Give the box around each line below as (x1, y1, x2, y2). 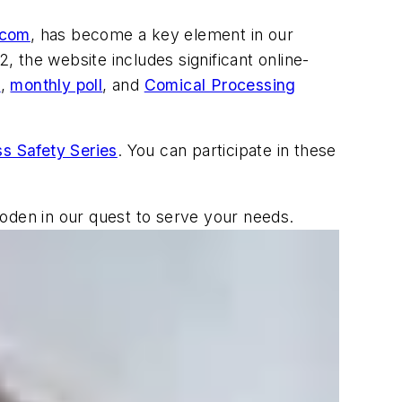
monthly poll (10, 74, 103, 94)
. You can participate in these (117, 141, 336, 161)
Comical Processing (144, 74, 296, 94)
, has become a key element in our (30, 24, 294, 44)
